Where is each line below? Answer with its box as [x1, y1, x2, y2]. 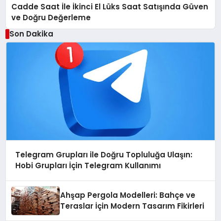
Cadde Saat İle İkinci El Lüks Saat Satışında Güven [11, 1, 209, 12]
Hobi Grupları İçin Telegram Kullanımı [15, 160, 161, 171]
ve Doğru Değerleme [11, 12, 91, 23]
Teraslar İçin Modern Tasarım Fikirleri [60, 201, 205, 212]
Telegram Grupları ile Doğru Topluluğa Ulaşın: [15, 149, 192, 160]
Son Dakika [9, 28, 53, 39]
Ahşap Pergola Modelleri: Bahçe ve [60, 190, 196, 201]
